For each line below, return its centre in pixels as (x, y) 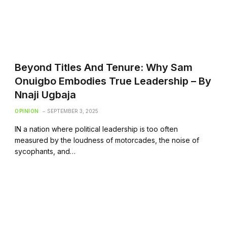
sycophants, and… (45, 151)
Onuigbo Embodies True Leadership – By (113, 81)
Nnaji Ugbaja (46, 94)
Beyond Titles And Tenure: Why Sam (104, 67)
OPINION (27, 111)
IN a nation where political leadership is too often (97, 129)
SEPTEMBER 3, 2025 (72, 111)
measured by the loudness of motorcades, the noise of (107, 140)
